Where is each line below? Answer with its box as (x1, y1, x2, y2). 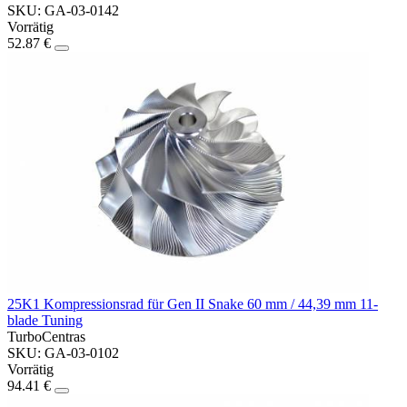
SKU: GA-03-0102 (7, 345, 119, 362)
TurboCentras (7, 329, 85, 345)
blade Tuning (7, 313, 83, 329)
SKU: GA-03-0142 (7, 2, 119, 18)
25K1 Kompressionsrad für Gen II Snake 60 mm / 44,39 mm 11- (7, 296, 378, 313)
